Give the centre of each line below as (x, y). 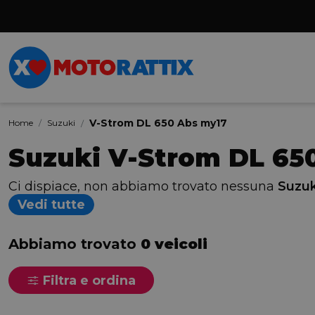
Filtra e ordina (88, 281)
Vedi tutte (51, 205)
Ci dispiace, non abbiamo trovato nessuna (143, 186)
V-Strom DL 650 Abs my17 (158, 123)
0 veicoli (174, 244)
